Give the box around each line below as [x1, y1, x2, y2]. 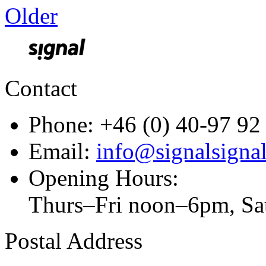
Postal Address [5, 228, 142, 254]
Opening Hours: [28, 165, 179, 191]
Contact [5, 75, 77, 102]
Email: [28, 138, 96, 164]
